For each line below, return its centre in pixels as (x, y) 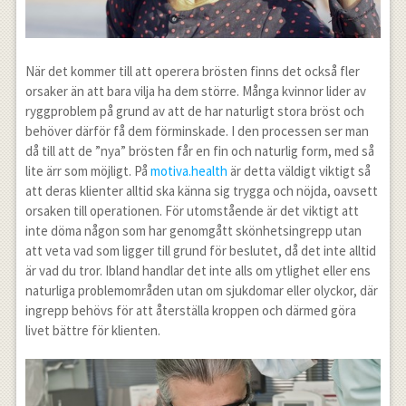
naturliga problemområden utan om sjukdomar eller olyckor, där (201, 291)
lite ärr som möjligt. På (87, 171)
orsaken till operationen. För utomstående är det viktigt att (192, 211)
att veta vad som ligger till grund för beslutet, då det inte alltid (200, 251)
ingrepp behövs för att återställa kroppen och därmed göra (190, 311)
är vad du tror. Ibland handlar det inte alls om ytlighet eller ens (198, 271)
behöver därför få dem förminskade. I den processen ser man (197, 131)
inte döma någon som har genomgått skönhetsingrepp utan (193, 231)
